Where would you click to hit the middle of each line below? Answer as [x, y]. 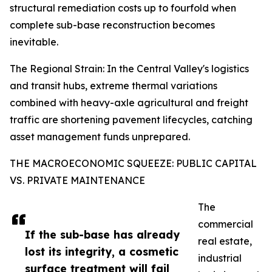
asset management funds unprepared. [100, 137]
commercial [226, 224]
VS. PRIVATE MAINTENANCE [77, 181]
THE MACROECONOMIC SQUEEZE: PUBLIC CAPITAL [133, 164]
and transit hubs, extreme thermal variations [114, 86]
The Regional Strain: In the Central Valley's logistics [129, 69]
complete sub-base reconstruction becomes [112, 25]
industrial [220, 258]
